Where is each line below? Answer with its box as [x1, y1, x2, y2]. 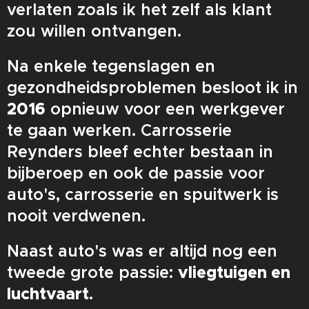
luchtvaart [7, 283, 89, 304]
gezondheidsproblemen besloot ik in [7, 77, 298, 98]
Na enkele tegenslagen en [7, 56, 215, 77]
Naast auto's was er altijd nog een [7, 241, 277, 261]
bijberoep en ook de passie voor [7, 163, 265, 183]
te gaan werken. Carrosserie [7, 120, 232, 141]
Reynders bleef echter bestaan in [7, 141, 273, 162]
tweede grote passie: [7, 262, 178, 283]
